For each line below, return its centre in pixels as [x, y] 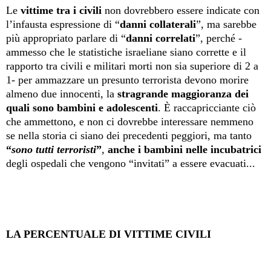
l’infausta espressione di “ [63, 24]
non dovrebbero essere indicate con [181, 11]
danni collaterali [158, 24]
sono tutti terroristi [54, 150]
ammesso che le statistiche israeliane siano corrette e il [126, 52]
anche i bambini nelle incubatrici [184, 150]
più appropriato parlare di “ [66, 38]
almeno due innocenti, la [62, 94]
